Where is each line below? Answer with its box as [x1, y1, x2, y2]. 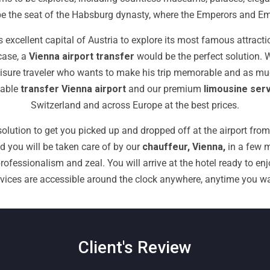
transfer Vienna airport [20, 83, 126, 95]
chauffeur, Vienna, [142, 141, 225, 152]
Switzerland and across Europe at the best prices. [31, 99, 239, 111]
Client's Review [78, 237, 192, 257]
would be [134, 51, 175, 62]
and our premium [125, 83, 204, 95]
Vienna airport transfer [27, 51, 134, 62]
